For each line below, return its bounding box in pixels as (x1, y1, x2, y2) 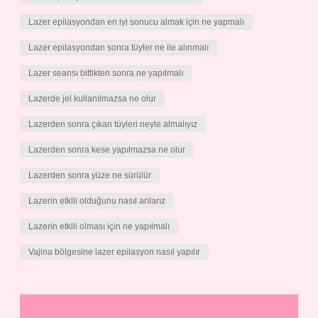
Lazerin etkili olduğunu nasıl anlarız (28, 196, 165, 206)
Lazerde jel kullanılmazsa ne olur (28, 94, 156, 104)
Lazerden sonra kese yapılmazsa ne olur (28, 145, 185, 155)
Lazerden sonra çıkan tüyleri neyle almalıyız (28, 119, 197, 129)
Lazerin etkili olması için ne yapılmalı (28, 221, 170, 231)
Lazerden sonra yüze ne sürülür (28, 170, 151, 180)
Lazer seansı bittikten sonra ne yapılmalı (28, 68, 183, 78)
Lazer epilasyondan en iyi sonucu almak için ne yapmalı (28, 17, 244, 27)
